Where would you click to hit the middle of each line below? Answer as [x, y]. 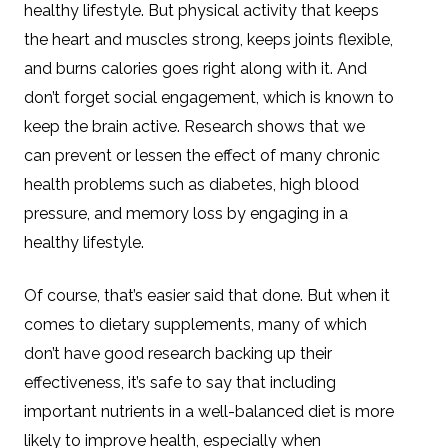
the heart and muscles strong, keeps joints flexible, [208, 39]
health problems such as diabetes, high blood [191, 184]
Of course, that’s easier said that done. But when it [207, 295]
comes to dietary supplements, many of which [195, 324]
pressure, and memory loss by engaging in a [186, 213]
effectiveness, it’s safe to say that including [180, 382]
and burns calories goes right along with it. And [195, 68]
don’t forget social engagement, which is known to [209, 97]
